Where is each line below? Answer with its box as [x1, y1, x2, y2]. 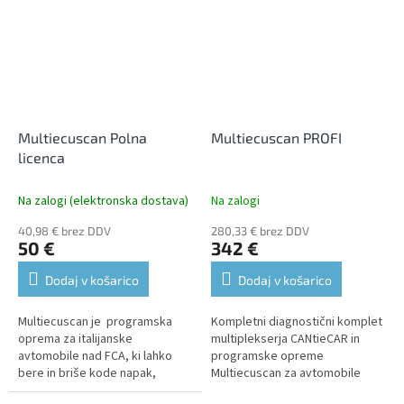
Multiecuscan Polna [18, 128, 147, 146]
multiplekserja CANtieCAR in [211, 329, 360, 348]
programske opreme [211, 346, 324, 365]
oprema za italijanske [18, 329, 133, 348]
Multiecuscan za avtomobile [211, 363, 361, 382]
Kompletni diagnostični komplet [211, 312, 382, 331]
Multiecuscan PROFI [211, 128, 342, 146]
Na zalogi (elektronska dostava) [18, 191, 188, 210]
